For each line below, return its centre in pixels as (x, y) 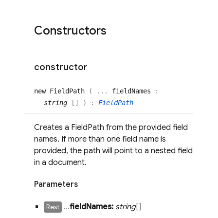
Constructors (70, 31)
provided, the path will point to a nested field (113, 151)
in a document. (60, 163)
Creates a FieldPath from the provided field (111, 128)
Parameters (56, 185)
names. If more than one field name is (100, 139)
